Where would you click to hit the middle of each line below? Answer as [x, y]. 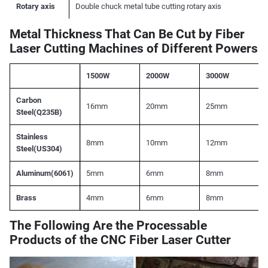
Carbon [28, 100]
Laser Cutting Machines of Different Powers [133, 49]
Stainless [32, 136]
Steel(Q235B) [39, 112]
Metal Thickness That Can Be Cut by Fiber [127, 34]
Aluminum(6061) [45, 173]
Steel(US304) [39, 148]
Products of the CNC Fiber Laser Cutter [120, 240]
